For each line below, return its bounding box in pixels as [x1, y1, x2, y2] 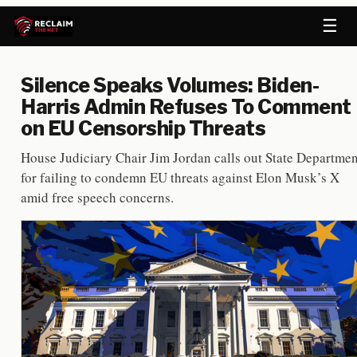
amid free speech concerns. [21, 188, 174, 206]
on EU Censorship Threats [21, 116, 265, 140]
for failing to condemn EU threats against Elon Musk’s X [21, 168, 339, 186]
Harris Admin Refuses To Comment [21, 95, 351, 119]
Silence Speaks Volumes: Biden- [21, 73, 319, 97]
